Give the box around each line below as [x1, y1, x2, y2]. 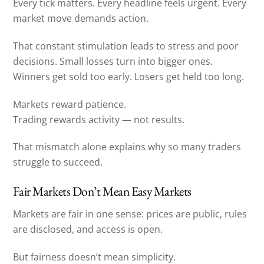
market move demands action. [13, 11, 149, 25]
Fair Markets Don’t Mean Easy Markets [13, 183, 192, 200]
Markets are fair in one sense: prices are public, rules [13, 207, 247, 220]
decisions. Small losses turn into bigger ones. [13, 54, 213, 68]
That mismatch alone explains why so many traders [13, 140, 242, 154]
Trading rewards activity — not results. [13, 113, 185, 126]
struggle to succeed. [13, 156, 103, 169]
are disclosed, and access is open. [13, 222, 163, 236]
